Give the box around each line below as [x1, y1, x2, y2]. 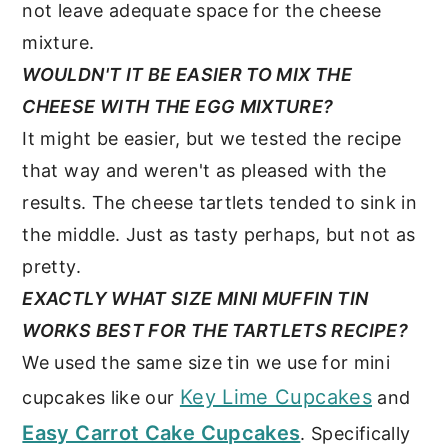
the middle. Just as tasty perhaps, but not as [22, 223, 416, 245]
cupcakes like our [22, 386, 180, 408]
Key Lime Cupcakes [179, 384, 372, 409]
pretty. [22, 255, 81, 277]
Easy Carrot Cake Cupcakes [22, 420, 301, 445]
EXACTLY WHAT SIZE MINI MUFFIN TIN [22, 287, 369, 309]
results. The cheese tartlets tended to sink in [22, 191, 417, 213]
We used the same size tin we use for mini [22, 351, 391, 373]
